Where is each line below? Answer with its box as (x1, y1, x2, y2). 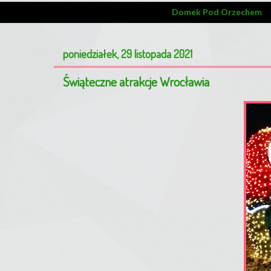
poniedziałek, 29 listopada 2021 (63, 47, 192, 60)
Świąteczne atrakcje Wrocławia (63, 73, 209, 90)
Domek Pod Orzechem (171, 7, 262, 18)
